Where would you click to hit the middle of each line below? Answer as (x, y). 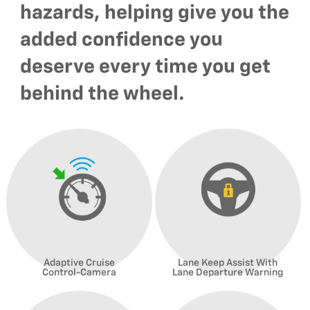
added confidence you (122, 40)
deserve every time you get (146, 67)
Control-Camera (79, 272)
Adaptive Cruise (79, 263)
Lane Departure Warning (228, 272)
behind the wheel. (103, 94)
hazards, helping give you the (155, 13)
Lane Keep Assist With (228, 263)
